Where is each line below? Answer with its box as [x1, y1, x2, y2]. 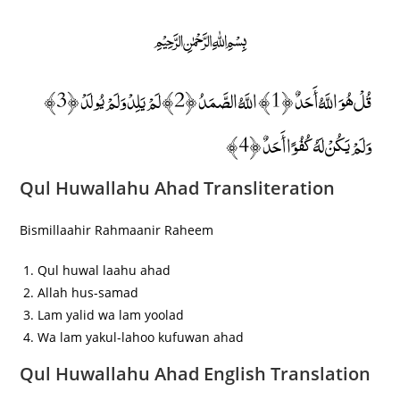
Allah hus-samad [37, 283, 139, 301]
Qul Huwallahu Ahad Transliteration [20, 175, 336, 200]
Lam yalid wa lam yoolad [37, 305, 185, 323]
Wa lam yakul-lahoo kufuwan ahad [37, 328, 245, 346]
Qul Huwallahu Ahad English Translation [20, 361, 371, 386]
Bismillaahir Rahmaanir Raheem [20, 221, 214, 238]
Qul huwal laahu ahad [37, 261, 171, 279]
